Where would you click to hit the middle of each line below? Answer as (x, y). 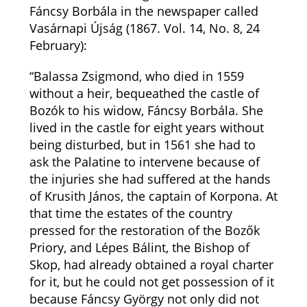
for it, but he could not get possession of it (151, 282)
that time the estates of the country (131, 213)
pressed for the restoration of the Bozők (144, 230)
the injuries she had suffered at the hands (150, 179)
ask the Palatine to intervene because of (144, 162)
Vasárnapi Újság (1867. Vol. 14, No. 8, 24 (144, 28)
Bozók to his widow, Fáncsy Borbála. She (146, 110)
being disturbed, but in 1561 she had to (142, 145)
